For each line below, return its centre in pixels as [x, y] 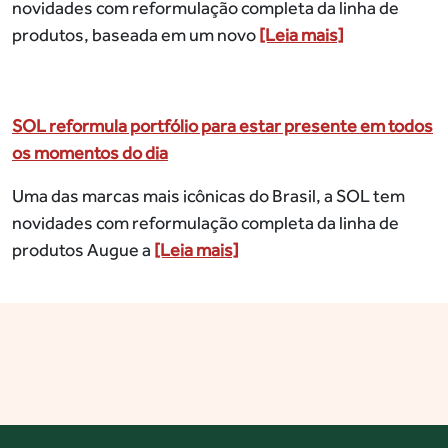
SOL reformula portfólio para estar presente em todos [222, 126]
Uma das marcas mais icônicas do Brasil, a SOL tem [208, 196]
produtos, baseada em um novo [135, 35]
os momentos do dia [90, 153]
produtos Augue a [83, 250]
